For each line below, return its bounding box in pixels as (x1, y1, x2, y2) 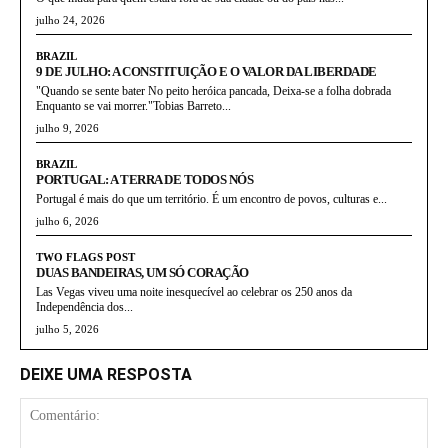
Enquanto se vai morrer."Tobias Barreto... (36, 98, 231, 113)
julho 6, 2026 (36, 214, 99, 227)
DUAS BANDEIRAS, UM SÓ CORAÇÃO (36, 264, 249, 280)
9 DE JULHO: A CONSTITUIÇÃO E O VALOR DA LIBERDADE (36, 63, 377, 79)
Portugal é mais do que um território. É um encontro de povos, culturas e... (36, 191, 387, 206)
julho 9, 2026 (36, 121, 99, 134)
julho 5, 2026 (36, 322, 99, 335)
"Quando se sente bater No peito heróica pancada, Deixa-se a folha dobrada (36, 83, 391, 98)
